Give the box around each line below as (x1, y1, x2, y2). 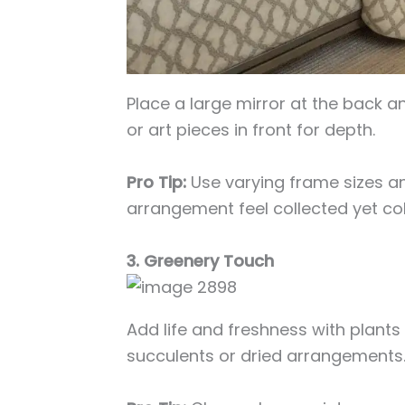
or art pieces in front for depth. (127, 118, 376, 142)
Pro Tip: (127, 171, 187, 194)
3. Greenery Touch (127, 249, 275, 272)
